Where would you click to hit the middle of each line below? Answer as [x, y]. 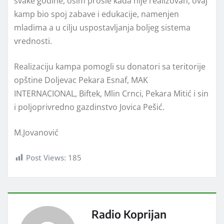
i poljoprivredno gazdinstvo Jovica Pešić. [89, 107]
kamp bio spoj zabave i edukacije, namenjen [96, 14]
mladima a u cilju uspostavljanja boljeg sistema [102, 28]
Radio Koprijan [129, 214]
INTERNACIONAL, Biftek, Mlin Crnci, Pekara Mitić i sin [111, 94]
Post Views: [46, 158]
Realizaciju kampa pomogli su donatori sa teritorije [110, 67]
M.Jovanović [36, 133]
